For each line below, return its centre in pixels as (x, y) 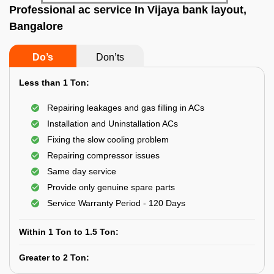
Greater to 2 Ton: (54, 257)
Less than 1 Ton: (54, 83)
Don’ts (110, 57)
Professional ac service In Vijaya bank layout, (128, 10)
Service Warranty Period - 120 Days (116, 203)
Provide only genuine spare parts (111, 187)
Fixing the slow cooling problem (108, 139)
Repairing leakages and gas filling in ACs (126, 108)
